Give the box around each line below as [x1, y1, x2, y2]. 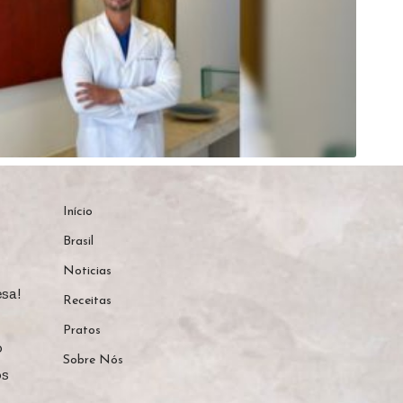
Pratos [62, 324, 101, 338]
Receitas [62, 294, 112, 309]
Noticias [62, 264, 112, 279]
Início [62, 205, 93, 219]
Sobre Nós [62, 354, 123, 368]
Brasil [62, 235, 94, 249]
